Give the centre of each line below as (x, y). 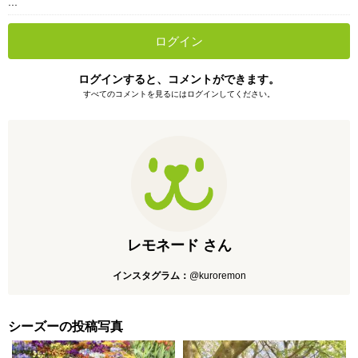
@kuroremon (217, 276)
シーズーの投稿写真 (66, 327)
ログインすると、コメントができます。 (179, 80)
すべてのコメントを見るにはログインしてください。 (179, 94)
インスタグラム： (151, 276)
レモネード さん (179, 246)
